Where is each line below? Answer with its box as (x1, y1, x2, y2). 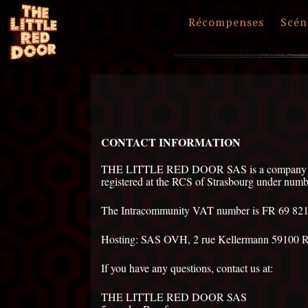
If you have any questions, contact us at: (101, 261, 273, 276)
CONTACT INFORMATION (101, 133, 241, 150)
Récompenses (188, 14, 265, 30)
